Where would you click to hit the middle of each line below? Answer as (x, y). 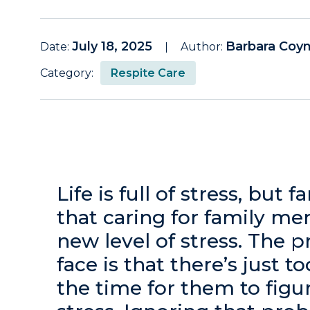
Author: (203, 47)
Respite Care (148, 73)
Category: (67, 73)
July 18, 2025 (112, 46)
